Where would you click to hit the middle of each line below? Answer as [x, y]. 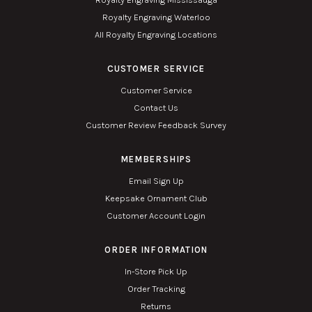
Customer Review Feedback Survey [156, 125]
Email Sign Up [156, 181]
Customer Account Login [156, 216]
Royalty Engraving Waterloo [156, 17]
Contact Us [156, 108]
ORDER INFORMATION [156, 250]
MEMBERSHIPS [156, 159]
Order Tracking [156, 289]
